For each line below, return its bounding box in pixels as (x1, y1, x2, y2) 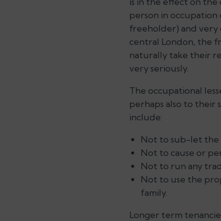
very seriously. (129, 63, 188, 74)
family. (140, 187, 167, 198)
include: (129, 111, 162, 123)
